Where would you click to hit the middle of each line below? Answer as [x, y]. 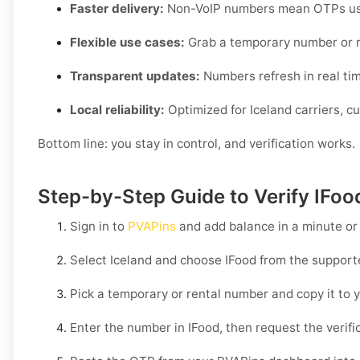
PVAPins [152, 227]
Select [90, 260]
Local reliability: [117, 110]
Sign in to [99, 227]
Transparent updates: [135, 76]
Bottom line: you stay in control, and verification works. [196, 144]
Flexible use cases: [127, 43]
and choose [188, 260]
